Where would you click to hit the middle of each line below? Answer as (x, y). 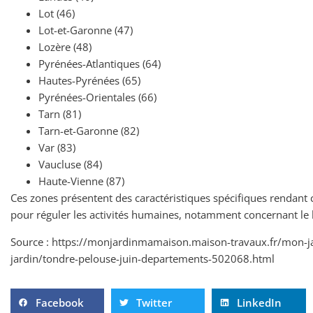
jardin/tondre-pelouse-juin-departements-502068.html (143, 259)
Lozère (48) (65, 47)
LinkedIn (260, 303)
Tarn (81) (60, 114)
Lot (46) (57, 13)
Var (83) (57, 147)
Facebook (60, 303)
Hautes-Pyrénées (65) (89, 80)
